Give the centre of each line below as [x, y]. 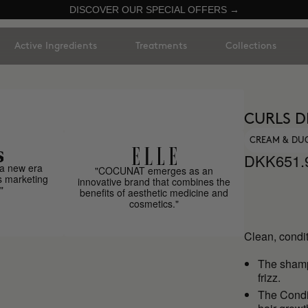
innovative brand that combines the [154, 181]
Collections [251, 46]
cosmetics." [154, 203]
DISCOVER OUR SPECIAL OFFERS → [154, 10]
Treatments [161, 46]
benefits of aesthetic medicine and [154, 192]
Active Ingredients [56, 46]
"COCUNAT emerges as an [154, 170]
